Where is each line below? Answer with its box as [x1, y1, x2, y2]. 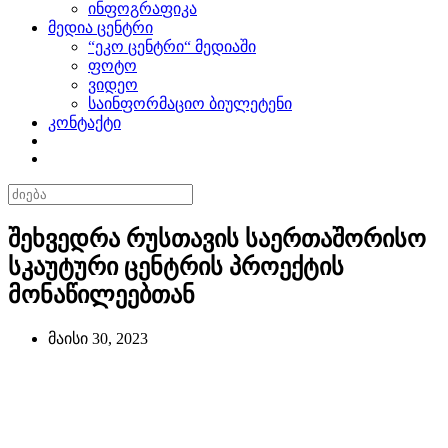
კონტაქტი [48, 114, 121, 131]
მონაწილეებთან [8, 281, 195, 308]
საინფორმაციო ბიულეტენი [88, 95, 292, 112]
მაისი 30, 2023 [48, 329, 148, 347]
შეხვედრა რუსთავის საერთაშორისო [8, 225, 426, 252]
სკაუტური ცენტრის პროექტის [8, 253, 344, 280]
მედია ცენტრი [48, 19, 153, 36]
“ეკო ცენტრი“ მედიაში [88, 38, 256, 55]
